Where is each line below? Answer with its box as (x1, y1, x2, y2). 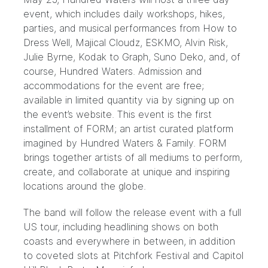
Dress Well (23, 36, 70, 48)
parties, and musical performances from (23, 22, 203, 34)
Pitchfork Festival (113, 249, 190, 261)
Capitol (212, 249, 243, 261)
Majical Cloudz (75, 36, 140, 48)
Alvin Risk (185, 36, 226, 48)
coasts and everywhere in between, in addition (23, 235, 235, 247)
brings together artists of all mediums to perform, (23, 151, 242, 163)
